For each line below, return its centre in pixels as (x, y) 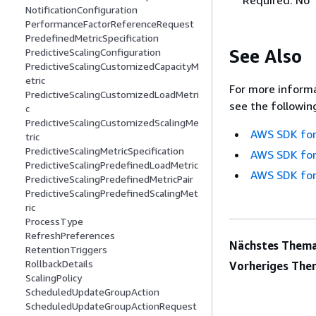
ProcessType (54, 221)
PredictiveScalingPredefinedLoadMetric (112, 165)
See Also (266, 56)
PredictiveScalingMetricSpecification (105, 151)
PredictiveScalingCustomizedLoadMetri (112, 95)
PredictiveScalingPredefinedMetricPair (109, 179)
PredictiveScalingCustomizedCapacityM (112, 66)
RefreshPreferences (70, 236)
